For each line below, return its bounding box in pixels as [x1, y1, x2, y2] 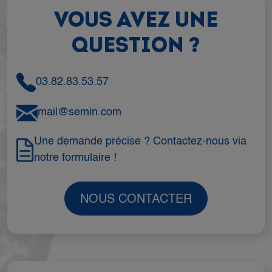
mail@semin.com [38, 107, 121, 118]
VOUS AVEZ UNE [54, 10, 218, 32]
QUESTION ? [72, 36, 200, 58]
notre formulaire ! [33, 152, 117, 163]
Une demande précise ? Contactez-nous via [33, 135, 246, 147]
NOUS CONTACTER [80, 193, 192, 206]
